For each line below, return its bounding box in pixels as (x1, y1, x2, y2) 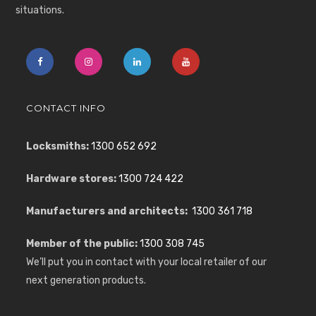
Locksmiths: (26, 140, 90, 152)
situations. (16, 4, 65, 16)
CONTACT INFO (26, 102, 107, 114)
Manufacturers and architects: (26, 205, 188, 217)
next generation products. (26, 274, 147, 286)
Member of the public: (26, 237, 138, 250)
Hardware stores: (26, 172, 117, 185)
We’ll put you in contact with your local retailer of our (26, 255, 267, 268)
